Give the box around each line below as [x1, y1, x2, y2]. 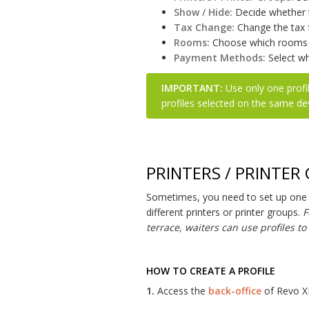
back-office [208, 284, 261, 297]
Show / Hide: [174, 6, 232, 19]
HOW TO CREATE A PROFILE [146, 264, 275, 277]
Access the [154, 284, 208, 297]
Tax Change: [174, 21, 235, 34]
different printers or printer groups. [146, 206, 303, 219]
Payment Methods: [174, 51, 266, 64]
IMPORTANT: [161, 81, 223, 94]
